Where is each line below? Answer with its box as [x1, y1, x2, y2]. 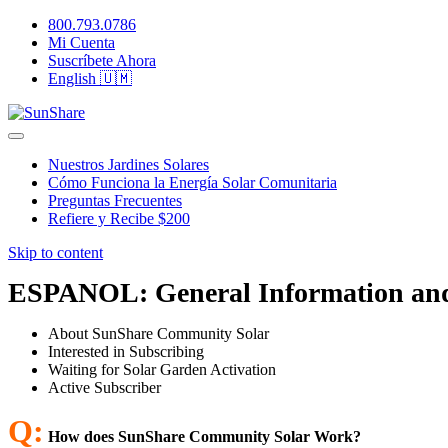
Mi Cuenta [48, 34, 115, 51]
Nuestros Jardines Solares [48, 156, 209, 173]
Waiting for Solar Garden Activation [48, 361, 276, 378]
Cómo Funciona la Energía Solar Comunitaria [48, 174, 337, 191]
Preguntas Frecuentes [48, 192, 182, 209]
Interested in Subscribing [48, 343, 204, 360]
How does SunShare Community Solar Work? [48, 428, 361, 445]
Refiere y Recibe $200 [48, 210, 190, 227]
